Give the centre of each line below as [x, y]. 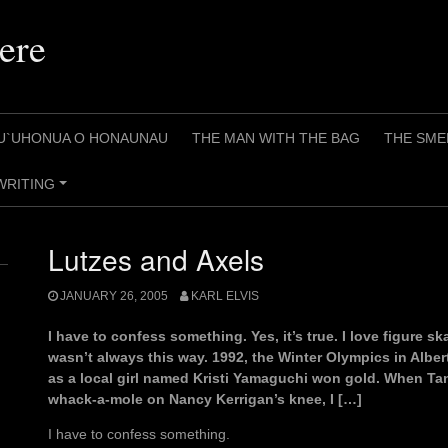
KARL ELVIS [224, 296]
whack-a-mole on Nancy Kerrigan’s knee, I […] [205, 399]
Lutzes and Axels [156, 259]
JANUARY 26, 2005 [114, 296]
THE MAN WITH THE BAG [276, 138]
